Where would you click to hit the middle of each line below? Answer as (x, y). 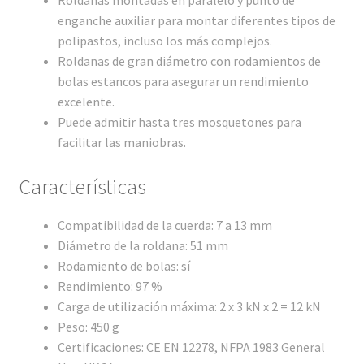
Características (82, 187)
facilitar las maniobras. (121, 142)
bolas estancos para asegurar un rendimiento (183, 81)
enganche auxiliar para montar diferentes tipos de (196, 20)
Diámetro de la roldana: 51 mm (143, 246)
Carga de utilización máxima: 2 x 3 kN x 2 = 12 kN (189, 307)
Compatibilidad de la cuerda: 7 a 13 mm (165, 225)
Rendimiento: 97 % (110, 286)
